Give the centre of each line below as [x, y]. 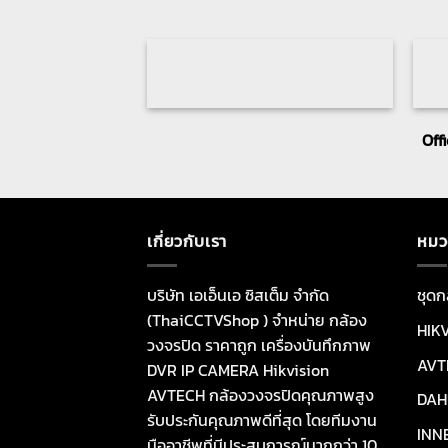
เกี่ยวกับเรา [187, 240]
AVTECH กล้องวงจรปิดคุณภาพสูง [260, 395]
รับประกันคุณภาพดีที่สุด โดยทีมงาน [262, 420]
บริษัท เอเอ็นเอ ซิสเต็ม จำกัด [238, 295]
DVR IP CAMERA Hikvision [238, 370]
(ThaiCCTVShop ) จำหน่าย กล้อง [257, 320]
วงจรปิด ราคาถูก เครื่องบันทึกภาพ [259, 345]
